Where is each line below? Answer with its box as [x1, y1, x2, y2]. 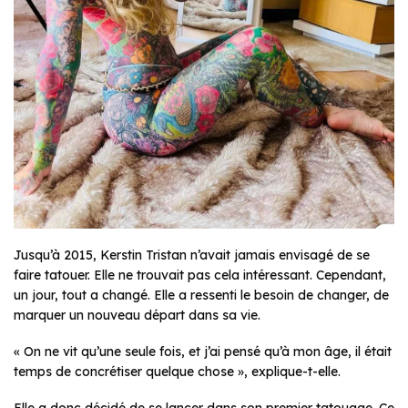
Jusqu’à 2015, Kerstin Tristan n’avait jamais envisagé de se [14, 247, 370, 264]
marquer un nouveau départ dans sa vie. [14, 307, 260, 324]
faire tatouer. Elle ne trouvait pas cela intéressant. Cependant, [14, 267, 386, 284]
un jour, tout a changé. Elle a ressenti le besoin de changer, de [14, 287, 389, 304]
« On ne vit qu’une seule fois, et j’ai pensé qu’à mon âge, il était [14, 343, 392, 361]
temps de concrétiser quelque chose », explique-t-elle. [14, 363, 341, 381]
